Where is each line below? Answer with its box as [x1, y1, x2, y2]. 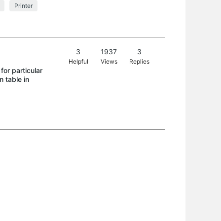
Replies [129, 58, 150, 65]
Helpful [68, 58, 88, 65]
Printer [14, 2, 33, 9]
